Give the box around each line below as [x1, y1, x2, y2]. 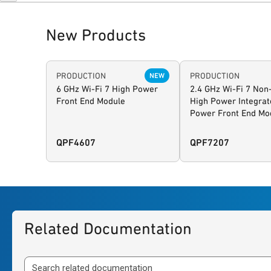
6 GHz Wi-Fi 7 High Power [56, 83, 158, 94]
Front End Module [56, 96, 125, 106]
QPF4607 [56, 137, 96, 148]
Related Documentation [24, 219, 192, 238]
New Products [46, 25, 146, 44]
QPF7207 [189, 137, 229, 148]
